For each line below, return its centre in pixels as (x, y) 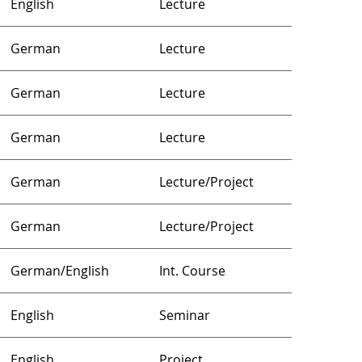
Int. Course (192, 271)
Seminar (185, 315)
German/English (60, 271)
